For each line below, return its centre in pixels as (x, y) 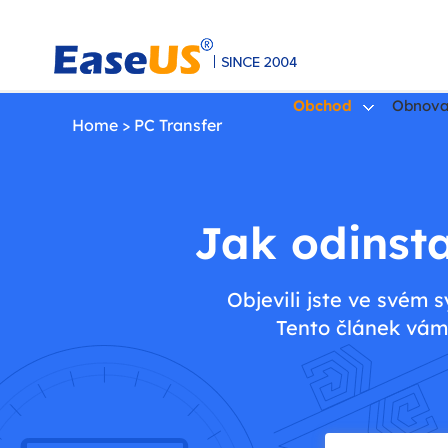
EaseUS (83, 186)
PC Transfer (178, 125)
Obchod (323, 105)
